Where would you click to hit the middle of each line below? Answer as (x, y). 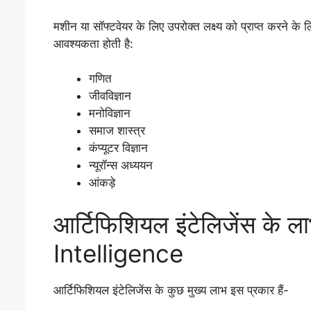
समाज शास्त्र (117, 131)
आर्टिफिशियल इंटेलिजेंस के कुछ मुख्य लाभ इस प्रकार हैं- (171, 290)
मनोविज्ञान (110, 113)
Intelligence (118, 253)
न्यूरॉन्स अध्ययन (121, 165)
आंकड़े (102, 183)
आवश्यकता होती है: (93, 43)
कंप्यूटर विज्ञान (118, 148)
